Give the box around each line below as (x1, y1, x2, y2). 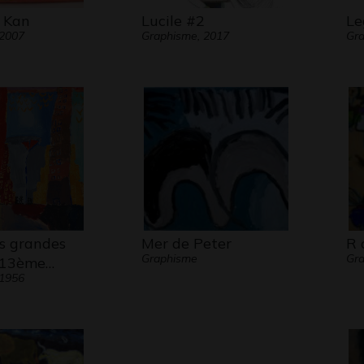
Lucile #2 (141, 11, 205, 30)
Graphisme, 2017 (141, 28, 229, 43)
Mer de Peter (141, 234, 232, 253)
